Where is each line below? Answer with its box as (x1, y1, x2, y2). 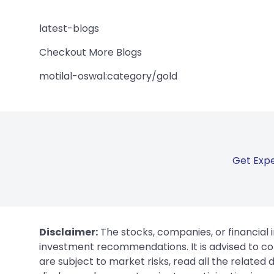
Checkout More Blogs (39, 45, 142, 59)
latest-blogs (39, 21, 99, 35)
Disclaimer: (39, 224, 98, 239)
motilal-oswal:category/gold (39, 68, 177, 83)
